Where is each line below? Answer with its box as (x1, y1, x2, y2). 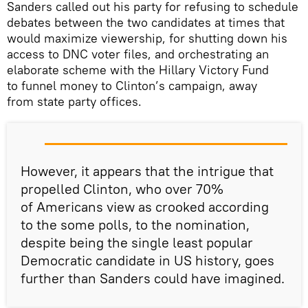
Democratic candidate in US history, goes (21, 251, 274, 269)
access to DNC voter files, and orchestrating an (7, 45, 269, 62)
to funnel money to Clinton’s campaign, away (7, 77, 257, 93)
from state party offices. (7, 93, 142, 109)
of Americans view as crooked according (21, 197, 269, 215)
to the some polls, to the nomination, (21, 215, 250, 233)
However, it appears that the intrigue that (21, 162, 274, 179)
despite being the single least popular (21, 233, 253, 251)
